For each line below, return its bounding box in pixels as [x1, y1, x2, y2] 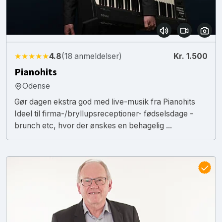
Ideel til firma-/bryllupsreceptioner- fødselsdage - [14, 109, 193, 118]
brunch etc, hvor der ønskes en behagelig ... [14, 120, 172, 130]
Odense [22, 81, 50, 91]
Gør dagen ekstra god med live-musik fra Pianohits [14, 97, 195, 107]
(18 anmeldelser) [61, 51, 122, 61]
